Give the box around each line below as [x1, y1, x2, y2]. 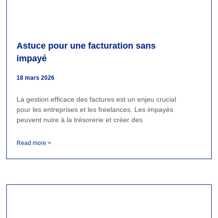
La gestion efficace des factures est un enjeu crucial [17, 95, 177, 103]
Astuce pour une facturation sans [17, 40, 156, 51]
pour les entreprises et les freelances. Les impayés [17, 105, 174, 113]
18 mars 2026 [17, 74, 55, 81]
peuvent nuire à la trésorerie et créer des [17, 115, 143, 124]
